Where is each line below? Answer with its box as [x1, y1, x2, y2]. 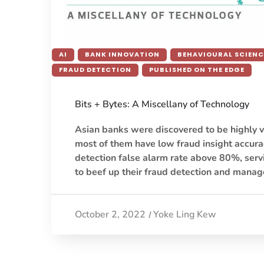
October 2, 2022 [75, 208, 146, 222]
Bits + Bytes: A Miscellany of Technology [75, 98, 249, 111]
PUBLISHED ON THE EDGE [149, 65, 245, 75]
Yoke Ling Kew [153, 208, 216, 222]
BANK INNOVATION [85, 49, 160, 60]
